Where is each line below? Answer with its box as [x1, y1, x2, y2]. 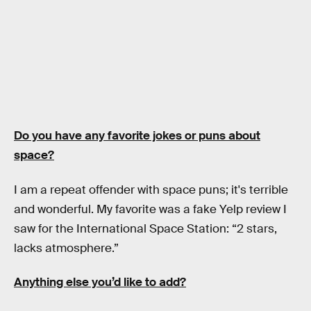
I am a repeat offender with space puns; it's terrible [14, 182, 288, 197]
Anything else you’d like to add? [14, 275, 186, 290]
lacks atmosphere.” [14, 240, 119, 255]
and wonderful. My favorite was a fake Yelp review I [14, 201, 287, 217]
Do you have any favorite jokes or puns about [14, 128, 260, 144]
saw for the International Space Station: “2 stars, [14, 221, 277, 236]
